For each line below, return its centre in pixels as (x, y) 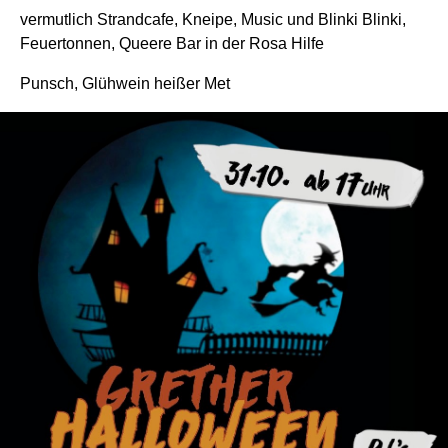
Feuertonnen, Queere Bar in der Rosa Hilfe (172, 43)
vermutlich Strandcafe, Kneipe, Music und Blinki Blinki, (213, 19)
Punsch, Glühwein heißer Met (125, 83)
